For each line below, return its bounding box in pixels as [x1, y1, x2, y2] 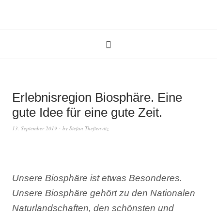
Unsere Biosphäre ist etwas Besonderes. [12, 173, 182, 183]
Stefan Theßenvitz [69, 124, 108, 132]
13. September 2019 [12, 124, 57, 132]
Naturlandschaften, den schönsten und [12, 203, 174, 213]
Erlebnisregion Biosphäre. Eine [12, 90, 182, 105]
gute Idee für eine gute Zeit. [12, 105, 162, 120]
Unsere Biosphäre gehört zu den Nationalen [12, 188, 195, 198]
